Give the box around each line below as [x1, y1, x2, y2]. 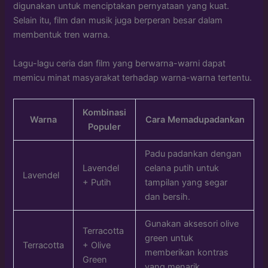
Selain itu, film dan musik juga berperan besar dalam [13, 15, 223, 26]
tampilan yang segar [145, 177, 228, 188]
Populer [88, 121, 121, 133]
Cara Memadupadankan [145, 114, 245, 126]
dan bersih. [145, 191, 191, 203]
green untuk [145, 233, 194, 244]
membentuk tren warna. [13, 29, 111, 41]
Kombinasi [83, 107, 127, 118]
